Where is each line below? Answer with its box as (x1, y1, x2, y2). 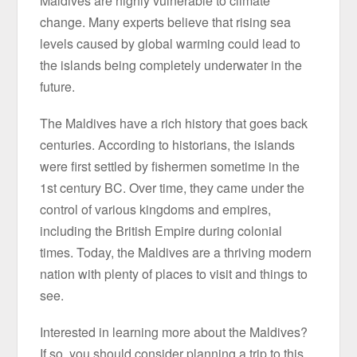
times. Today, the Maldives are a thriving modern (40, 242, 312, 261)
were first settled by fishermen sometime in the (40, 156, 300, 175)
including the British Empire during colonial (40, 221, 283, 240)
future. (40, 76, 76, 96)
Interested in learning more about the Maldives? (40, 323, 308, 342)
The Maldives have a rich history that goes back (40, 113, 308, 132)
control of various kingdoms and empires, (40, 199, 272, 218)
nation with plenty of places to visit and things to (40, 264, 308, 283)
